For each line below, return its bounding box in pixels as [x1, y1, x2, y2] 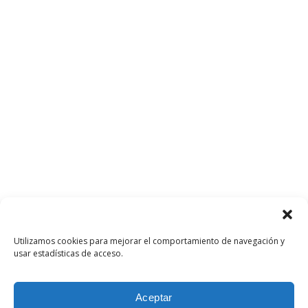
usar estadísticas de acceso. [14, 247, 123, 259]
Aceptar [135, 291, 173, 303]
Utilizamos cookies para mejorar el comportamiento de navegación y [14, 235, 285, 247]
